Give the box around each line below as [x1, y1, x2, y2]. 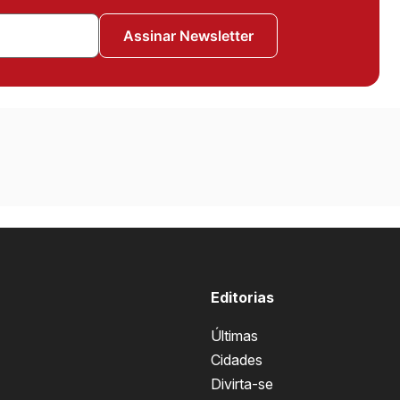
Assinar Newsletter [122, 27, 254, 45]
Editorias [211, 288, 275, 306]
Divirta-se [211, 375, 274, 393]
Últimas [211, 327, 259, 345]
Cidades [211, 351, 263, 369]
